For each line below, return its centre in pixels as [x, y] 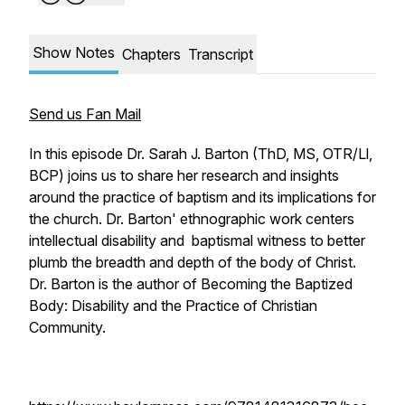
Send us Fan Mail [85, 114]
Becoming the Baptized [277, 284]
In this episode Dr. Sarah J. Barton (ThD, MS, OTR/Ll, [201, 154]
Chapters [151, 54]
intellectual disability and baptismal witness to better [197, 240]
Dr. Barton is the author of [115, 284]
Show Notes [74, 52]
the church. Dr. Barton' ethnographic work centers [192, 219]
